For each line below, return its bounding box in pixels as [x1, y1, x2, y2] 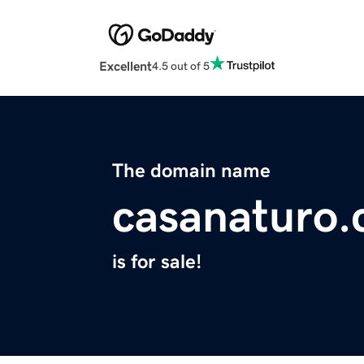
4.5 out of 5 [152, 59, 210, 71]
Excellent [99, 59, 152, 73]
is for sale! [112, 252, 201, 272]
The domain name [112, 161, 271, 181]
